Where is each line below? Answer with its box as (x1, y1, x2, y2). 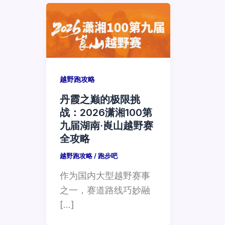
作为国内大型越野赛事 (60, 170, 150, 181)
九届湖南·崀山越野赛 (60, 120, 153, 132)
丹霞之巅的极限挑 (60, 93, 140, 106)
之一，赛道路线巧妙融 (60, 184, 150, 195)
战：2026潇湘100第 (60, 106, 152, 119)
